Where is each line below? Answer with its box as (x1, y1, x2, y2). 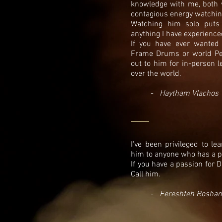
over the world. (131, 68, 183, 79)
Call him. (131, 169, 163, 179)
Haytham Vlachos (160, 88, 219, 99)
